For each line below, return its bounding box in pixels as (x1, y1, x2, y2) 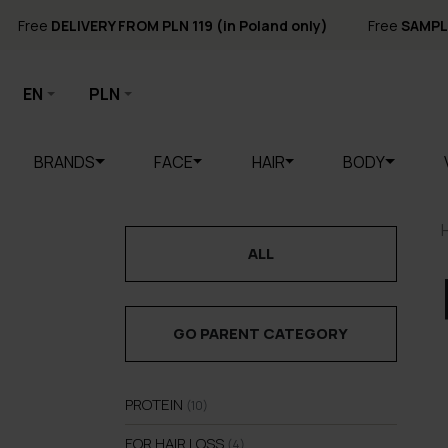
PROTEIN (124, 394, 186, 415)
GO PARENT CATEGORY (173, 323, 349, 344)
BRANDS (34, 151, 95, 173)
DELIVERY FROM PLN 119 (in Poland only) (51, 15, 328, 35)
